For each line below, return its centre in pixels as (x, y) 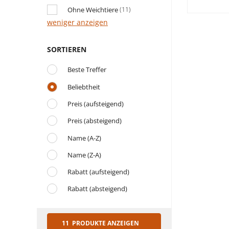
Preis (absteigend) (95, 121)
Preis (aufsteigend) (96, 104)
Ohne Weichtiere (93, 9)
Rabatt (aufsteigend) (98, 172)
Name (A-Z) (84, 138)
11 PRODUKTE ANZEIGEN (105, 223)
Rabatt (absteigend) (97, 189)
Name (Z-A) (84, 155)
